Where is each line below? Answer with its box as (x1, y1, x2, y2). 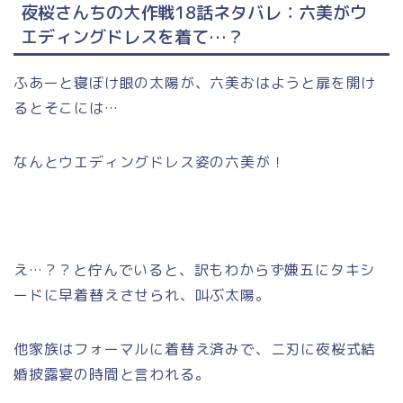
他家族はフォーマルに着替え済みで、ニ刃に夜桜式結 (13, 339, 377, 360)
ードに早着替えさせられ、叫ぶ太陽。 (13, 285, 271, 306)
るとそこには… (13, 98, 119, 119)
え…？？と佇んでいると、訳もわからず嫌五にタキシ (13, 260, 376, 281)
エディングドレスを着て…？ (21, 24, 244, 49)
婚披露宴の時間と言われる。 (13, 364, 210, 385)
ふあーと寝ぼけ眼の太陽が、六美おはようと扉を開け (13, 73, 377, 94)
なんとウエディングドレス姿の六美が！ (13, 152, 286, 173)
